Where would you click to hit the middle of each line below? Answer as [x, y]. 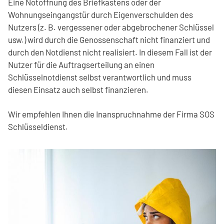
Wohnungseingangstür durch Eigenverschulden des [100, 15]
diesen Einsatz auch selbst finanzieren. [78, 90]
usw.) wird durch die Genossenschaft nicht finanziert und [109, 40]
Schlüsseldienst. [38, 127]
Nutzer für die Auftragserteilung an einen [81, 65]
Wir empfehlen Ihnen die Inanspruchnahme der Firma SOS [111, 114]
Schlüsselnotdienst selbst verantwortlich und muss [100, 77]
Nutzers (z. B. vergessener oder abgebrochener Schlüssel [111, 27]
